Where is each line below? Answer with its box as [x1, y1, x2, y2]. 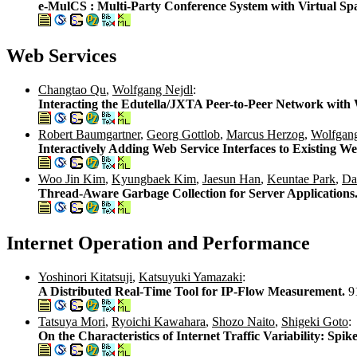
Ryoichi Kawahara [112, 314, 206, 328]
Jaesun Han [202, 171, 261, 186]
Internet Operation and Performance [6, 232, 310, 253]
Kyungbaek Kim [112, 171, 196, 186]
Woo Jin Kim [38, 171, 105, 186]
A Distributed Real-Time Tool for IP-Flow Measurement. [38, 284, 348, 298]
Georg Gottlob [147, 127, 220, 141]
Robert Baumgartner [38, 127, 140, 141]
